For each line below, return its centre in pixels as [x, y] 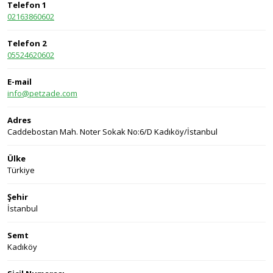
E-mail [19, 82]
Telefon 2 [27, 43]
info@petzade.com [42, 93]
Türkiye [21, 170]
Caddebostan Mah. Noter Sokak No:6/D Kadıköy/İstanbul [112, 132]
